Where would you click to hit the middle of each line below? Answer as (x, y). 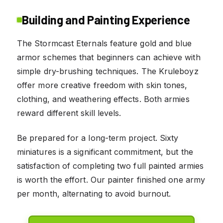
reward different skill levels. (69, 113)
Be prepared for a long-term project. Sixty (98, 138)
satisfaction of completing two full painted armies (110, 166)
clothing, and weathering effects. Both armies (103, 99)
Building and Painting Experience (106, 19)
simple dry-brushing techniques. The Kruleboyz (108, 71)
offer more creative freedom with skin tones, (102, 85)
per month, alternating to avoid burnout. (94, 193)
